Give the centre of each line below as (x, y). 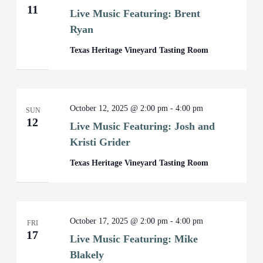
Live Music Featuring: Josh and (143, 126)
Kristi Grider (100, 142)
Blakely (87, 255)
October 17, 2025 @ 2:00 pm (119, 221)
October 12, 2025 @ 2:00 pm (119, 108)
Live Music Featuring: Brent (135, 14)
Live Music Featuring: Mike (134, 239)
